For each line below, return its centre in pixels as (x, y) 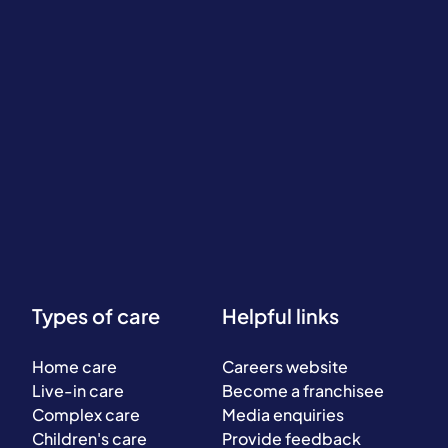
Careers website (285, 366)
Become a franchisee (303, 390)
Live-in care (78, 390)
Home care (74, 366)
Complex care (86, 414)
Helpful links (280, 315)
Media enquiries (283, 414)
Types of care (96, 315)
